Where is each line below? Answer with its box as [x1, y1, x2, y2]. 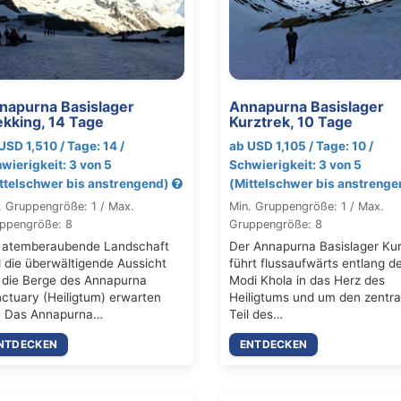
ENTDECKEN [239, 337, 308, 351]
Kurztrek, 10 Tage [228, 112, 353, 131]
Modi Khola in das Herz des [228, 272, 385, 287]
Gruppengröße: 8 [228, 217, 322, 231]
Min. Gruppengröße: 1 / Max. [228, 199, 384, 213]
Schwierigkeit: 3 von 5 [228, 157, 362, 172]
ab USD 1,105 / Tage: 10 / [228, 138, 373, 153]
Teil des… [228, 306, 283, 321]
